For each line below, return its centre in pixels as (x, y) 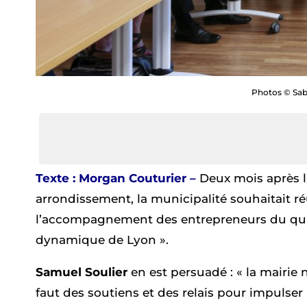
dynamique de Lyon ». (102, 240)
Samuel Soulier (82, 272)
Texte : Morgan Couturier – (116, 179)
